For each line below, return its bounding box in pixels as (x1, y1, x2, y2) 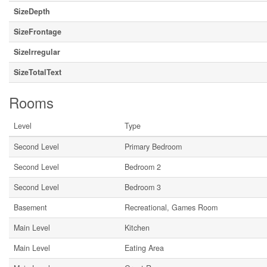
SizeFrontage (14, 26, 61, 37)
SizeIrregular (14, 46, 60, 57)
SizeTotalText (14, 67, 61, 77)
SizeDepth (14, 6, 50, 17)
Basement (14, 202, 47, 213)
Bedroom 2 (125, 162, 161, 172)
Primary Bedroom (125, 141, 182, 152)
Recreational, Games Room (125, 202, 218, 213)
